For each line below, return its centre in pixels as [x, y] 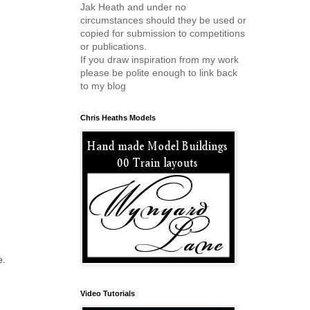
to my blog [103, 86]
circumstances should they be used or [163, 20]
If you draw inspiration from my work [159, 60]
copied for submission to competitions [163, 33]
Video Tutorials [108, 293]
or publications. [113, 46]
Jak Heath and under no [133, 7]
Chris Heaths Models [118, 118]
